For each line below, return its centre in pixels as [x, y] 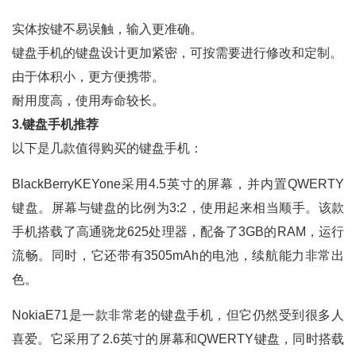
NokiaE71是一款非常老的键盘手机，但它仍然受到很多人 [178, 315]
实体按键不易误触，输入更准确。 [107, 29]
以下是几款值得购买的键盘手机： [107, 148]
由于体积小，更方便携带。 [88, 77]
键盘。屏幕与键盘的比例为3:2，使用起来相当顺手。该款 [178, 208]
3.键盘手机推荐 [55, 124]
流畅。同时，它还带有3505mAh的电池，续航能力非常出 [178, 255]
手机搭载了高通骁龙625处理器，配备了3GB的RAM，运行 [178, 232]
